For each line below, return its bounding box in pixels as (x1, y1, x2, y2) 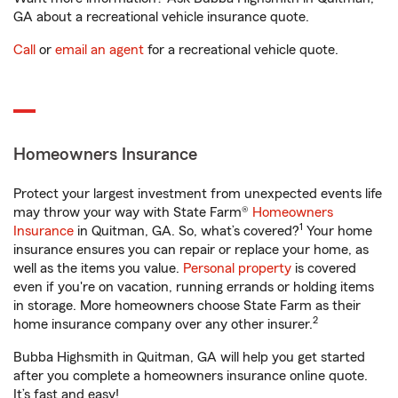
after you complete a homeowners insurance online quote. (13, 369, 368, 383)
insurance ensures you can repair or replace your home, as (13, 243, 369, 257)
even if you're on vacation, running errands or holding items (13, 280, 374, 294)
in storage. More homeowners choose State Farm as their (13, 298, 361, 313)
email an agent (55, 43, 144, 57)
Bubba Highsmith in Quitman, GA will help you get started (13, 350, 365, 364)
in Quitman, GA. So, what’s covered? (74, 224, 299, 238)
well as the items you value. (13, 261, 183, 275)
